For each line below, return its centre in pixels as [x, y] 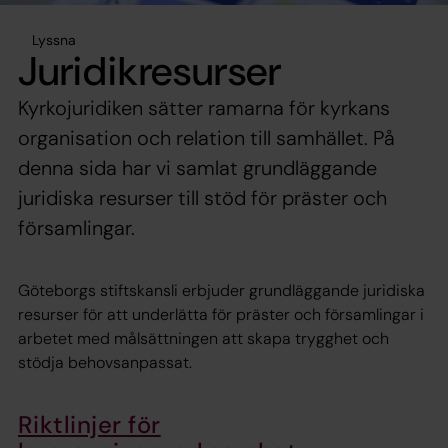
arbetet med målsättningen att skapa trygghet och [203, 339]
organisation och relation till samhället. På [206, 138]
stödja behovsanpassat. [105, 363]
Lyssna [54, 40]
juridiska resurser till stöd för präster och [202, 198]
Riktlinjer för [89, 425]
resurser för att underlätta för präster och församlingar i [221, 315]
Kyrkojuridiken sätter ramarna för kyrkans [204, 108]
